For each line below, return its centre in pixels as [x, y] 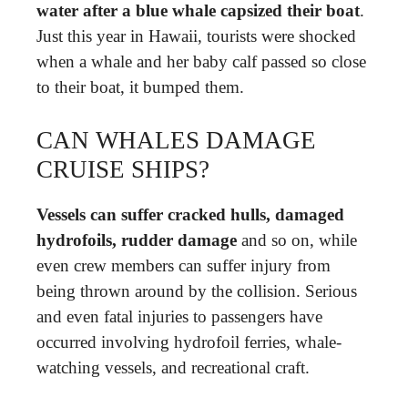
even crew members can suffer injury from [184, 265]
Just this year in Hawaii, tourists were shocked [196, 36]
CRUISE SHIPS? [123, 169]
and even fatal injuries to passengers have [179, 316]
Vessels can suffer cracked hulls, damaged [190, 214]
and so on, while [297, 240]
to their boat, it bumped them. [140, 87]
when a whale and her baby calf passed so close [201, 61]
